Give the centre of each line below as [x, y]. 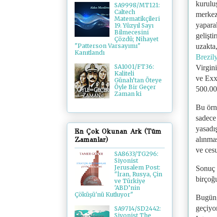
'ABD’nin [127, 187]
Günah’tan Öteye [138, 80]
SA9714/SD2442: [137, 209]
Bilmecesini [131, 32]
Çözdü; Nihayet [136, 39]
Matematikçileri [137, 19]
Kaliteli [124, 74]
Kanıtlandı [90, 53]
